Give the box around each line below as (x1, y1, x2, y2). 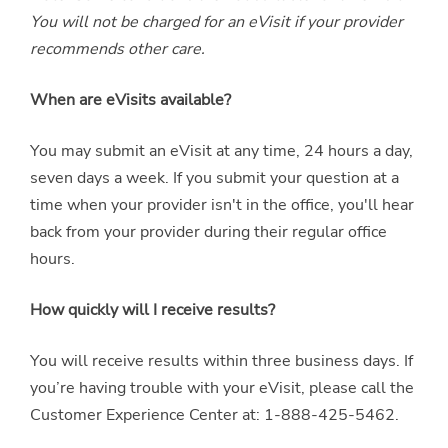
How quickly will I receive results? (30, 298, 275, 321)
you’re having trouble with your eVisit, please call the (30, 376, 414, 399)
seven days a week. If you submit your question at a (30, 166, 399, 189)
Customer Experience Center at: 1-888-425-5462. (30, 403, 399, 426)
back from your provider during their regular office (30, 220, 387, 243)
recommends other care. (30, 37, 205, 60)
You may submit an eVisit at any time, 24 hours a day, (30, 139, 413, 162)
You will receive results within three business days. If (30, 349, 413, 372)
